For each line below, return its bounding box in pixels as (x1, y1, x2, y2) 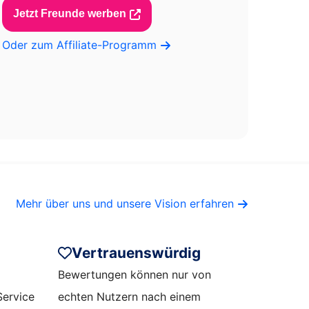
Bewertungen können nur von (57, 267, 211, 281)
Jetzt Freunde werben (12, 8, 126, 20)
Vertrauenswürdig (72, 243, 201, 261)
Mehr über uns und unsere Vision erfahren (16, 196, 237, 210)
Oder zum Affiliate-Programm (1, 37, 160, 52)
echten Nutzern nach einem (57, 289, 201, 303)
